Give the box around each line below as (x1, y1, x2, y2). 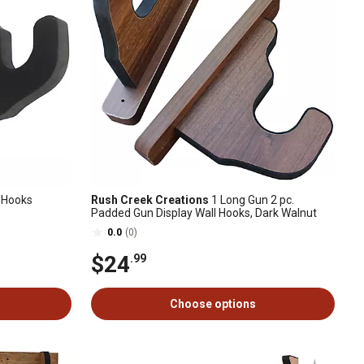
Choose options (170, 297, 256, 310)
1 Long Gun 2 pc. (209, 193, 294, 206)
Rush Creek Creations (91, 193, 209, 206)
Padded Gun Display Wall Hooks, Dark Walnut (91, 206, 317, 219)
